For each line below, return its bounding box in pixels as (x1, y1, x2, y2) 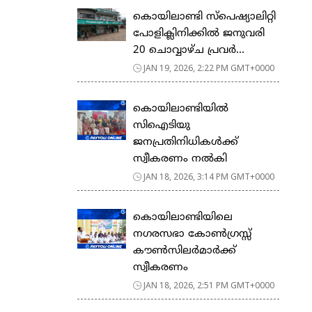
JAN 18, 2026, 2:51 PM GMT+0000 (143, 279, 274, 291)
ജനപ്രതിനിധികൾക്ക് (133, 135, 238, 149)
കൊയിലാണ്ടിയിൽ (133, 102, 228, 116)
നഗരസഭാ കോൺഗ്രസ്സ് (133, 227, 251, 241)
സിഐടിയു (133, 118, 190, 132)
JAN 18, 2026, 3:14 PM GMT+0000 (143, 170, 274, 182)
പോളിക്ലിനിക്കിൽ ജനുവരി (133, 26, 265, 40)
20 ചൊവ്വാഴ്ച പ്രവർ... (133, 43, 244, 57)
